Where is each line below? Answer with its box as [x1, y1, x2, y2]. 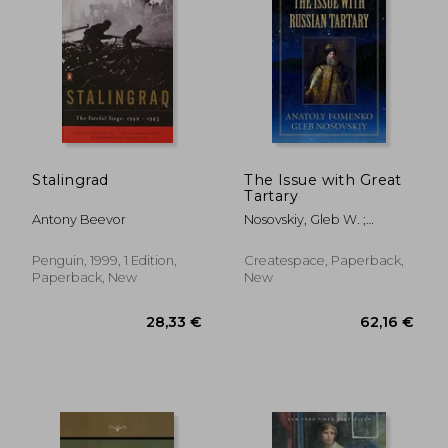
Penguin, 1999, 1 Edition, [32, 252, 178, 268]
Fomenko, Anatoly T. [244, 228, 372, 244]
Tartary [244, 186, 299, 205]
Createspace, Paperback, [244, 252, 405, 268]
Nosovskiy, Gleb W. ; [244, 211, 367, 227]
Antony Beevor [32, 211, 127, 227]
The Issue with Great [244, 170, 402, 189]
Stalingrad [32, 170, 109, 189]
